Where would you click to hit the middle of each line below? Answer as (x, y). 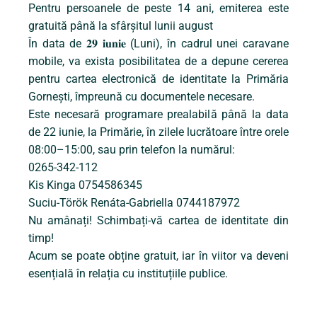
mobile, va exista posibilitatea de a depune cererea (158, 62)
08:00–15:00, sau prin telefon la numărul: (132, 150)
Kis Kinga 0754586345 (85, 185)
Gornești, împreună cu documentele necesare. (142, 97)
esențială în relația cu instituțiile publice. (128, 274)
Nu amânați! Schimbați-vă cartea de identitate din (158, 221)
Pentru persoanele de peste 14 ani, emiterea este (158, 8)
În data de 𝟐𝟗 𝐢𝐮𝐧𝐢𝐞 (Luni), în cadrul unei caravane (158, 44)
